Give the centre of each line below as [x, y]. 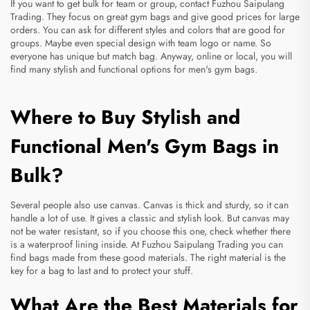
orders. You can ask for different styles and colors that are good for [148, 30]
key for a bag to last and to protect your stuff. [102, 271]
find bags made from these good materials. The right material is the [148, 258]
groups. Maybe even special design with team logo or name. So [141, 43]
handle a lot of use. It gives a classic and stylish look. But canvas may [150, 218]
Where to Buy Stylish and [125, 118]
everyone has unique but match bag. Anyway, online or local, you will [151, 56]
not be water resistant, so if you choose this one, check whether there [151, 231]
